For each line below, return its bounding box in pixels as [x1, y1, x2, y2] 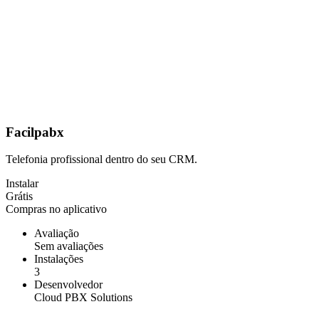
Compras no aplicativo [6, 203, 107, 216]
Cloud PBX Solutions [34, 291, 132, 304]
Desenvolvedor [34, 278, 103, 291]
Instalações [34, 253, 83, 266]
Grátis [6, 190, 33, 203]
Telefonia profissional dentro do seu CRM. [6, 153, 197, 166]
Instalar [6, 177, 38, 190]
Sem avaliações [34, 240, 103, 253]
